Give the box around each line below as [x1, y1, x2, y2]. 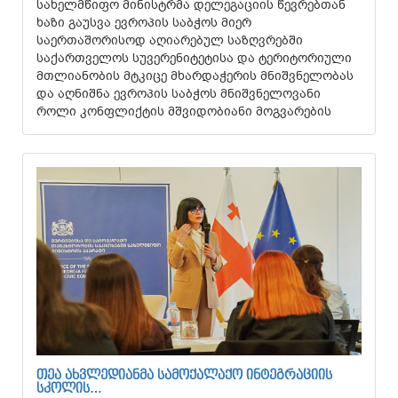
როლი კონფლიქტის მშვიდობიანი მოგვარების [36, 103, 331, 120]
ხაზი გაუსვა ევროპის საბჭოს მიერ [36, 14, 251, 31]
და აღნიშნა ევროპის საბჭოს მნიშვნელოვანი [36, 85, 321, 102]
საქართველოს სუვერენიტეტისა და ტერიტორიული [36, 50, 352, 67]
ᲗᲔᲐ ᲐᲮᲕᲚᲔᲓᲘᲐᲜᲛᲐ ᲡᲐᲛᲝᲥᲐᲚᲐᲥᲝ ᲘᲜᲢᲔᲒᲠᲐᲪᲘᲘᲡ [36, 369, 332, 383]
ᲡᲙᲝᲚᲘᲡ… [36, 382, 102, 396]
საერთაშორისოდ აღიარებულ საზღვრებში [36, 32, 303, 49]
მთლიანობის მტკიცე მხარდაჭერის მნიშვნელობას [36, 68, 354, 84]
